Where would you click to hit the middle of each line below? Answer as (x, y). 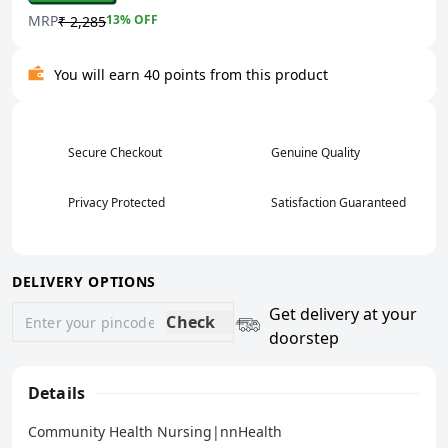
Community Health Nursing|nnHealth (155, 432)
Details (57, 393)
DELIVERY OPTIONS (84, 282)
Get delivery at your (343, 314)
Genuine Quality (315, 153)
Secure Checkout (115, 153)
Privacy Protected (116, 203)
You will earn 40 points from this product (191, 75)
